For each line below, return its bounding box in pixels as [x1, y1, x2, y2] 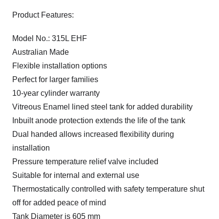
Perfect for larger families [12, 75, 98, 84]
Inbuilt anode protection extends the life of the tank [12, 116, 185, 125]
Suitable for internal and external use [12, 171, 139, 179]
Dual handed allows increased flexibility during [12, 130, 174, 138]
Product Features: [12, 11, 74, 19]
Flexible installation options [12, 62, 107, 70]
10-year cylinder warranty [12, 89, 100, 97]
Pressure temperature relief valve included [12, 157, 158, 166]
